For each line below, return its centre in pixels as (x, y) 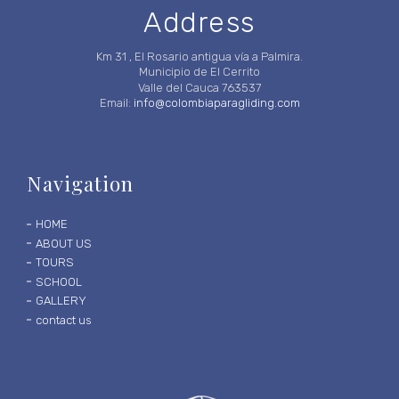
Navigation (80, 183)
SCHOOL (59, 281)
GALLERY (61, 301)
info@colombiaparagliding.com (216, 103)
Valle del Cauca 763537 (199, 87)
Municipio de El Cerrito (199, 72)
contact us (64, 320)
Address (199, 23)
